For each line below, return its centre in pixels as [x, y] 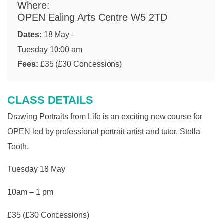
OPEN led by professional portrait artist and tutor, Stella [104, 131]
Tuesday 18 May [36, 169]
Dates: [30, 34]
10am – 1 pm [30, 192]
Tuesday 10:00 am [50, 49]
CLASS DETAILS [50, 100]
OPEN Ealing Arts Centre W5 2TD [92, 17]
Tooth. [18, 146]
